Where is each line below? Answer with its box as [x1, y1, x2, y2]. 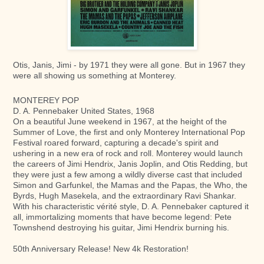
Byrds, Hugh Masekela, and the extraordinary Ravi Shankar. [13, 191, 236, 201]
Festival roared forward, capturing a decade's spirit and [13, 138, 219, 148]
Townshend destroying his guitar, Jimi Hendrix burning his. [13, 223, 229, 233]
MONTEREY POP [13, 95, 79, 105]
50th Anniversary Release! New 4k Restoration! [13, 244, 189, 254]
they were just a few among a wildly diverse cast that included [13, 170, 242, 180]
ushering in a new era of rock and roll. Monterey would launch [13, 148, 243, 159]
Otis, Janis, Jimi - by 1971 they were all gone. [13, 60, 184, 70]
